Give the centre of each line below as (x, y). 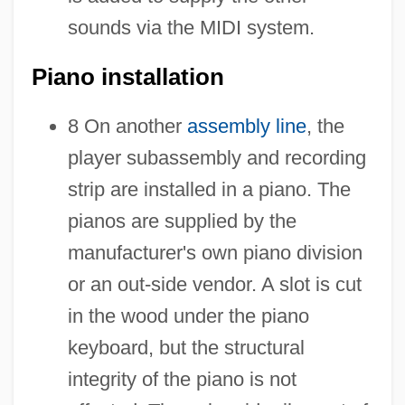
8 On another (127, 126)
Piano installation (127, 76)
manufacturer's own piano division (215, 252)
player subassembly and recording (217, 157)
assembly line (246, 126)
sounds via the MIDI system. (191, 27)
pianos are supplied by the (182, 221)
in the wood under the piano (188, 316)
